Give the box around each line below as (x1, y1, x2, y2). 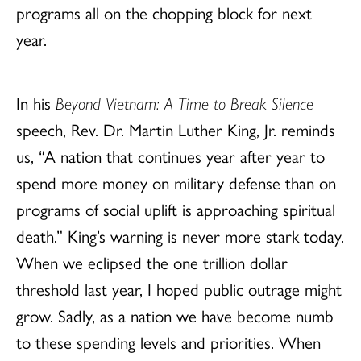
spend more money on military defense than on (16, 170, 336, 195)
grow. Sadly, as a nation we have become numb (16, 303, 334, 328)
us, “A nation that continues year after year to (16, 143, 325, 168)
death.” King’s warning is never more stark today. (16, 223, 344, 248)
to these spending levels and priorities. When (16, 330, 321, 355)
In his (16, 90, 56, 115)
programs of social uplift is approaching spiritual (16, 197, 335, 222)
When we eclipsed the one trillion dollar (16, 250, 288, 275)
